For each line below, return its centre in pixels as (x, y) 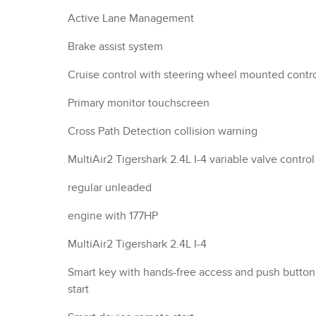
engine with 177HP (113, 216)
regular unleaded (110, 188)
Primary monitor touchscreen (139, 103)
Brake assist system (115, 47)
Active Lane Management (131, 18)
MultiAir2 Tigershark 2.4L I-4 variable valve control (191, 159)
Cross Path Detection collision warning (163, 131)
